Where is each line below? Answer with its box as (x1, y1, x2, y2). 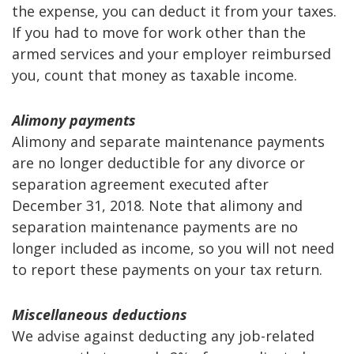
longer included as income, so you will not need (12, 238, 334, 258)
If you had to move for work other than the (12, 22, 306, 42)
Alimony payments (12, 110, 136, 130)
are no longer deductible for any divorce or (12, 153, 305, 172)
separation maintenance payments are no (12, 217, 298, 236)
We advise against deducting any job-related (12, 326, 314, 345)
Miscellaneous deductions (12, 304, 187, 324)
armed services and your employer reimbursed (12, 43, 331, 63)
